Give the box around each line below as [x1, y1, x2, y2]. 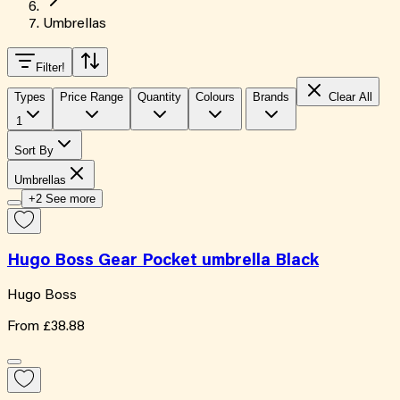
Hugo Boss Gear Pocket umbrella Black [7, 252, 319, 270]
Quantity [137, 90, 181, 104]
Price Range [60, 90, 123, 104]
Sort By [14, 144, 54, 157]
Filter [36, 61, 62, 74]
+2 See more [29, 192, 96, 205]
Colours [196, 90, 235, 104]
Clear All [325, 90, 372, 104]
